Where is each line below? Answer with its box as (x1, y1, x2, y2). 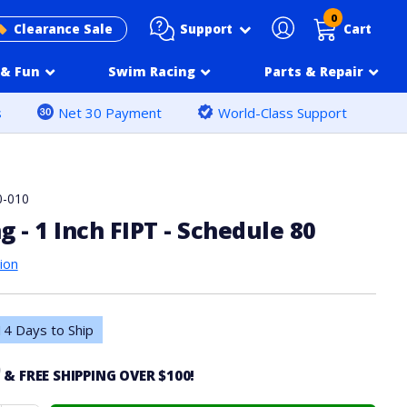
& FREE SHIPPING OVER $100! (4, 366, 195, 384)
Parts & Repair (264, 63, 364, 80)
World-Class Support (217, 104, 347, 122)
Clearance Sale (14, 21, 114, 37)
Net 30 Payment (57, 104, 162, 122)
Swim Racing (108, 63, 196, 80)
